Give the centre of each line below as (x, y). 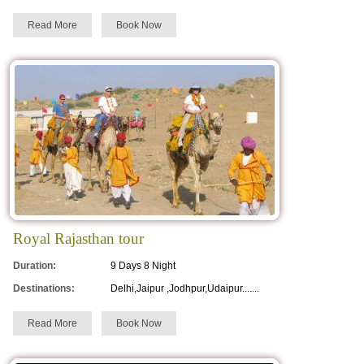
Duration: (35, 266)
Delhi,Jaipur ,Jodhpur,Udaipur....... (185, 289)
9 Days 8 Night (143, 266)
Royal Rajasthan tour (78, 239)
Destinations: (44, 289)
